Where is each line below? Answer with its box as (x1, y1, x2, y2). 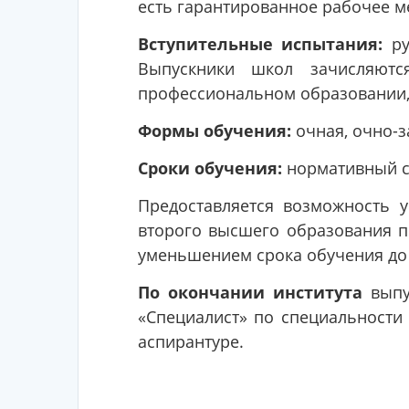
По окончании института (137, 281, 363, 303)
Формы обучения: (137, 120, 291, 142)
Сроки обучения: (137, 157, 282, 179)
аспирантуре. (137, 330, 244, 352)
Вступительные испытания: (137, 33, 383, 55)
